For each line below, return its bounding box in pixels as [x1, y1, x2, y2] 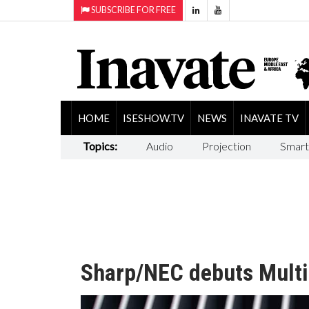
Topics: [82, 139, 117, 152]
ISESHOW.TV [122, 111, 184, 124]
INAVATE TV [239, 111, 299, 124]
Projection [201, 139, 251, 152]
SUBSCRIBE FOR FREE [90, 5, 176, 15]
